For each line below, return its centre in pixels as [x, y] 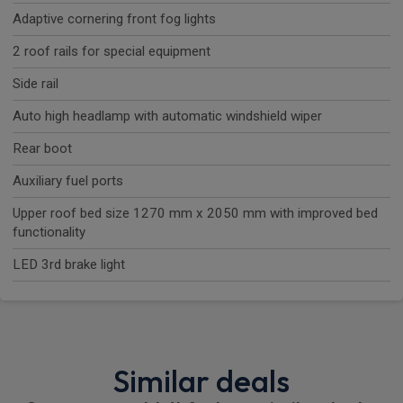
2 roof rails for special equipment [112, 52]
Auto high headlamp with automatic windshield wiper [167, 116]
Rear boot [42, 149]
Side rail [36, 84]
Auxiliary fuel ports [68, 181]
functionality [49, 233]
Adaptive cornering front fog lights [114, 19]
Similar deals [201, 381]
